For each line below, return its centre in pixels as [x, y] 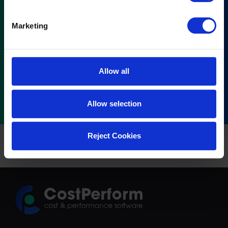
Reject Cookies [114, 136]
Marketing [30, 25]
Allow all [114, 71]
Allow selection [114, 103]
